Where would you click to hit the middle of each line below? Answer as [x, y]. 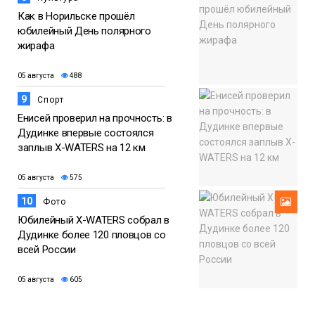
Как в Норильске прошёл [76, 17]
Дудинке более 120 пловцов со [92, 235]
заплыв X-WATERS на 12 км [82, 148]
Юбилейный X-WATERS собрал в [94, 220]
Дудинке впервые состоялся [86, 133]
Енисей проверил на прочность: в [95, 118]
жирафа [36, 46]
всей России [48, 250]
